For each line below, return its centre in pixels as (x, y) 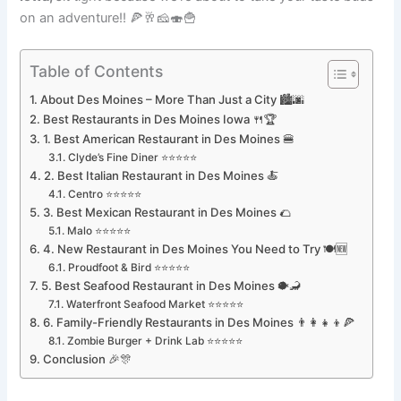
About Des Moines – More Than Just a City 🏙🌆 (173, 100)
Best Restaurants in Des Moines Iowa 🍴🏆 (161, 119)
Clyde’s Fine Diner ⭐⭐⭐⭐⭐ (132, 158)
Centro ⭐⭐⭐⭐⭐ (104, 195)
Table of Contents (97, 71)
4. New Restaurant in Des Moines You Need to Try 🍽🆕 (196, 249)
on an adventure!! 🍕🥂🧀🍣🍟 (109, 17)
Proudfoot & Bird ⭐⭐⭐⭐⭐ (128, 268)
